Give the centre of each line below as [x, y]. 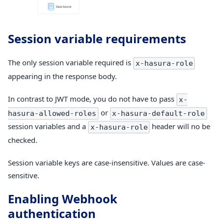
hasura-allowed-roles [52, 113]
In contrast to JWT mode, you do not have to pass [92, 99]
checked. [23, 140]
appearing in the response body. [62, 76]
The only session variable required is [70, 63]
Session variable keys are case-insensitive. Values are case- [107, 162]
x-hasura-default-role [159, 113]
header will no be [180, 126]
